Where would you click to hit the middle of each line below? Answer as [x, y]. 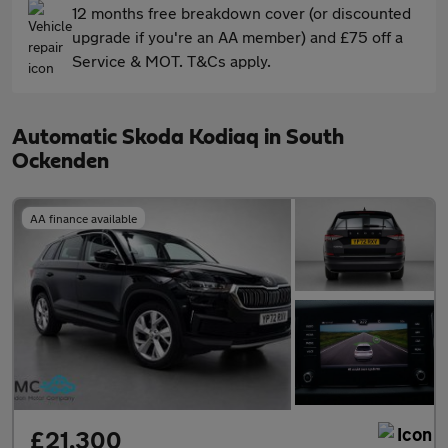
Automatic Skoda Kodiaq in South [178, 137]
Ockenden [60, 161]
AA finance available [83, 218]
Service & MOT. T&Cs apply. [171, 60]
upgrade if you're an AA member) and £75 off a [237, 36]
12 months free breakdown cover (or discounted [241, 12]
